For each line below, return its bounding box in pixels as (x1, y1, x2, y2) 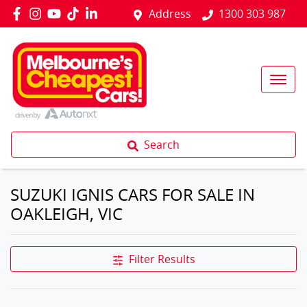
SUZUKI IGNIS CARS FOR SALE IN (10, 184, 255, 206)
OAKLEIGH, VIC (10, 203, 123, 225)
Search (144, 137, 180, 152)
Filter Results (128, 251, 195, 267)
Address (149, 6, 191, 21)
